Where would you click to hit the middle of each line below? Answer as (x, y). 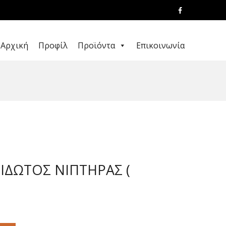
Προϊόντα (96, 45)
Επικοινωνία (160, 45)
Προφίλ (53, 45)
